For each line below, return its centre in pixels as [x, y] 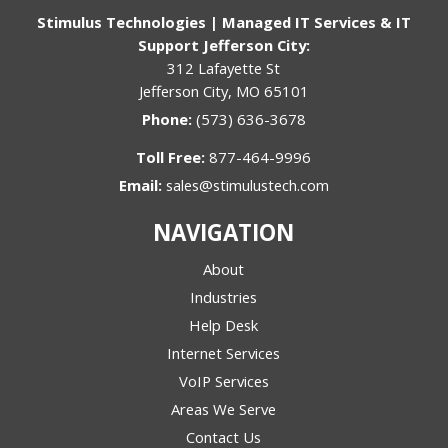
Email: [142, 185]
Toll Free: [173, 157]
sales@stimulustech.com [247, 185]
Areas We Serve [224, 409]
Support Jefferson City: [223, 45]
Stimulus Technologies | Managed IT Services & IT [223, 22]
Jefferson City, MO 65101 [223, 91]
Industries [224, 297]
